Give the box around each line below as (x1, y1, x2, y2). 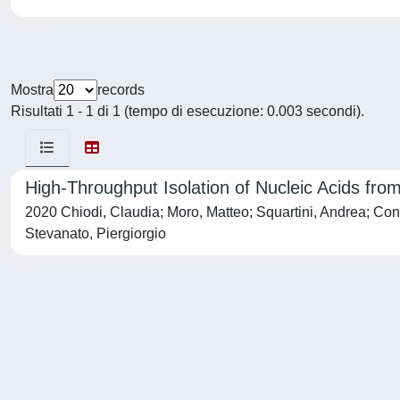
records (97, 82, 145, 97)
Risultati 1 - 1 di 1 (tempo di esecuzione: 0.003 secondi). (11, 104, 364, 119)
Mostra (11, 82, 54, 97)
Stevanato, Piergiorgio (25, 226, 166, 241)
